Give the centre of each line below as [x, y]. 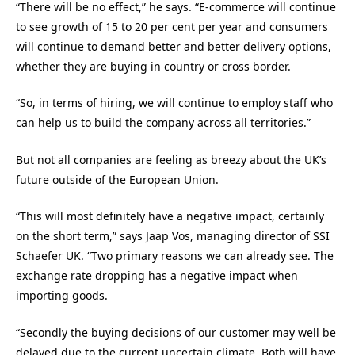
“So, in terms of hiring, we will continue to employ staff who [174, 103]
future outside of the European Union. [117, 179]
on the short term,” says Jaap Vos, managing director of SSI [173, 236]
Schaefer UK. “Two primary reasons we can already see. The [175, 256]
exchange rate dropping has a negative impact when [157, 276]
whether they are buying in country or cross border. [153, 66]
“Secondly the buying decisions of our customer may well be [176, 332]
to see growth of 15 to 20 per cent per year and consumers [172, 26]
